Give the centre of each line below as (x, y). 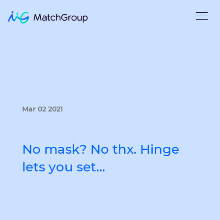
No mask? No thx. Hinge (101, 149)
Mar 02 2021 (42, 109)
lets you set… (64, 167)
